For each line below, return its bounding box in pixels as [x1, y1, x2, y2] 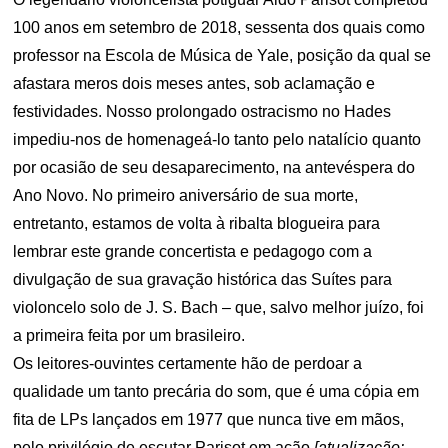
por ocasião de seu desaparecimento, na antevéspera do [13, 159, 416, 176]
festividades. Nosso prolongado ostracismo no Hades [13, 103, 392, 120]
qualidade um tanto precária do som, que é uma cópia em [13, 383, 420, 400]
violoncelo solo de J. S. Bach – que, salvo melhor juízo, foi [13, 299, 425, 316]
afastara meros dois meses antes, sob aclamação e [13, 75, 376, 92]
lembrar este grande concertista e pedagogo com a [13, 243, 373, 260]
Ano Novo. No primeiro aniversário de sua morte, [13, 187, 359, 204]
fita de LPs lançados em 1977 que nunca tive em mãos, [13, 411, 405, 428]
